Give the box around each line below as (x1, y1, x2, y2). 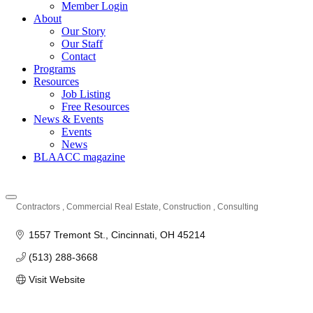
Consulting (217, 202, 259, 212)
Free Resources (61, 101, 129, 112)
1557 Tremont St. (28, 229, 105, 240)
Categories (15, 212, 59, 221)
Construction (163, 202, 213, 212)
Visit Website (28, 274, 85, 285)
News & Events (34, 113, 103, 125)
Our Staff (61, 38, 103, 50)
